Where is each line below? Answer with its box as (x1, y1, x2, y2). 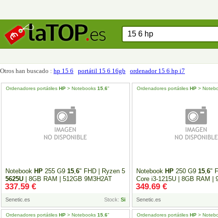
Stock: (104, 197, 121, 202)
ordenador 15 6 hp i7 (130, 67, 185, 74)
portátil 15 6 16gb (78, 67, 126, 74)
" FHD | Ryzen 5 (79, 167, 125, 175)
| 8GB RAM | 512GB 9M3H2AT (23, 175, 112, 182)
